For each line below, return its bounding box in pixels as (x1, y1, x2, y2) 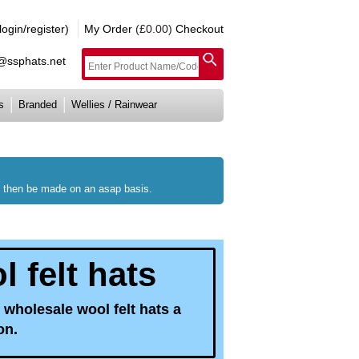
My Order (84, 22, 132, 35)
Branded (18, 99, 57, 111)
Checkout (175, 22, 224, 35)
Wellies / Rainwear (71, 99, 157, 111)
